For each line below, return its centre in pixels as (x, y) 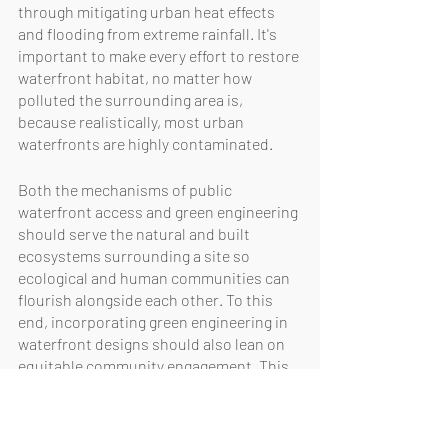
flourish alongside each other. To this (147, 299)
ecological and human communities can (155, 277)
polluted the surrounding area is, (132, 99)
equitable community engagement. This (155, 365)
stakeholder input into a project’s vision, (157, 409)
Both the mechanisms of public (126, 189)
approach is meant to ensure (118, 387)
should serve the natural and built (135, 233)
